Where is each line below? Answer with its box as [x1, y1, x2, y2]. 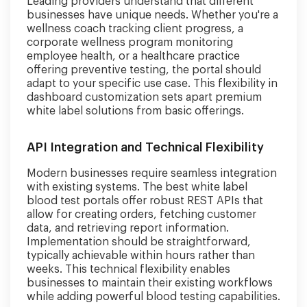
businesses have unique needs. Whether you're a [27, 10, 278, 21]
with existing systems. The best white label [27, 182, 247, 193]
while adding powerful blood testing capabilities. [27, 291, 280, 302]
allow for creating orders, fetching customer [27, 209, 256, 220]
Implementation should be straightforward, [27, 236, 251, 247]
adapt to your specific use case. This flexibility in [27, 78, 278, 89]
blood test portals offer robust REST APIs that [27, 195, 263, 206]
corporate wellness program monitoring [27, 37, 233, 48]
